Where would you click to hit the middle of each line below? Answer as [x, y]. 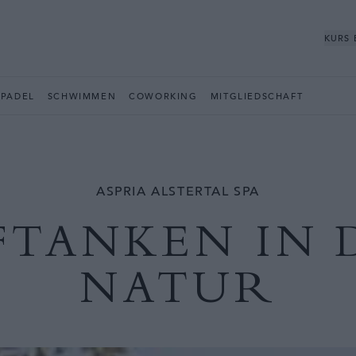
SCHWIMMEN [82, 96]
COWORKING [163, 96]
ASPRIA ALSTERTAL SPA [178, 192]
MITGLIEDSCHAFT [257, 96]
